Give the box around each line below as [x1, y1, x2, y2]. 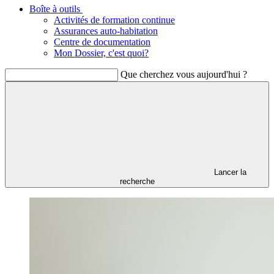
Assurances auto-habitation [54, 26, 158, 36]
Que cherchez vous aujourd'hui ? [120, 69, 247, 80]
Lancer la [213, 168, 246, 177]
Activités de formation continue [54, 15, 175, 25]
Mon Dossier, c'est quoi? [54, 48, 149, 58]
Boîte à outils [29, 4, 83, 14]
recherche [119, 177, 155, 186]
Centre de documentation [54, 37, 150, 47]
